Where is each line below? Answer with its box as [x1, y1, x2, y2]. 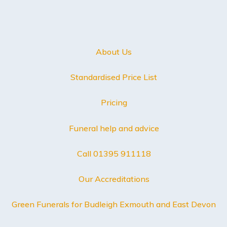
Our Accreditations [78, 173, 149, 184]
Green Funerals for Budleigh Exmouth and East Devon [12, 199, 216, 209]
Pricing [100, 97, 127, 108]
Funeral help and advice [68, 123, 159, 133]
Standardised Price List [70, 72, 158, 83]
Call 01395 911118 [77, 148, 151, 159]
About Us [96, 47, 132, 57]
